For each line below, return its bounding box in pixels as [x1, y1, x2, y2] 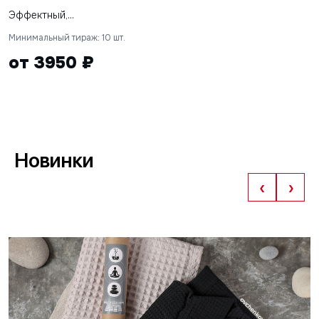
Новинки [14, 148, 94, 173]
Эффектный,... [9, 9, 74, 22]
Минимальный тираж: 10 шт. [9, 32, 125, 44]
